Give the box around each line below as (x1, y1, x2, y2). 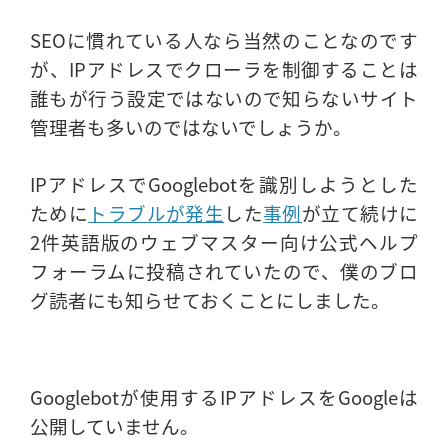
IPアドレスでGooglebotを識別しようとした (30, 170, 418, 198)
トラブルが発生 (88, 199, 225, 227)
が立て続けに (301, 199, 419, 227)
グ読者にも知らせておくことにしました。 (30, 286, 390, 314)
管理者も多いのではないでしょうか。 (30, 113, 352, 141)
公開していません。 (30, 412, 199, 439)
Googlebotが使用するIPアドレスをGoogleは (30, 383, 418, 410)
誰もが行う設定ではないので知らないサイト (30, 84, 418, 112)
